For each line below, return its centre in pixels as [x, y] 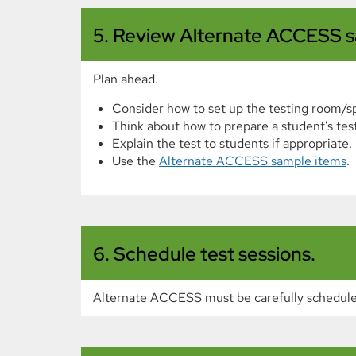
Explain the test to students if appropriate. [232, 143]
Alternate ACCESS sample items [253, 161]
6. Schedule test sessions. [204, 254]
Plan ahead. [126, 79]
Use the [135, 161]
